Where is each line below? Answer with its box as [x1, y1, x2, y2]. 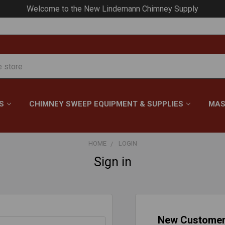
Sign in [93, 155, 132, 169]
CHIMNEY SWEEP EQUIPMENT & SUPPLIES [29, 99, 183, 108]
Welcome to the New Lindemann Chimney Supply [27, 4, 198, 14]
